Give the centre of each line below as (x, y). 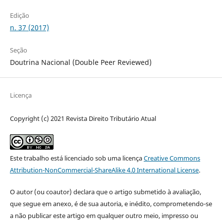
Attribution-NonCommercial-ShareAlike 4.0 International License (104, 170)
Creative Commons (172, 158)
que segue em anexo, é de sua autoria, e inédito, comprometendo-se (111, 204)
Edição (19, 15)
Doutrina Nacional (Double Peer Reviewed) (81, 62)
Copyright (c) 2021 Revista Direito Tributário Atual (83, 119)
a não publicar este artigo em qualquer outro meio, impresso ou (104, 216)
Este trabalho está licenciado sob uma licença (77, 158)
